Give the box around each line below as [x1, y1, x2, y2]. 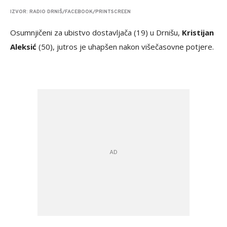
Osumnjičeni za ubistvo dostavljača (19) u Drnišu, [10, 27, 180, 38]
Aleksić [10, 42, 36, 52]
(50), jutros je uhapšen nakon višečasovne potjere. [36, 42, 214, 52]
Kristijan [180, 27, 214, 38]
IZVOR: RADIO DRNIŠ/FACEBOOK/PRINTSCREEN [10, 9, 131, 16]
